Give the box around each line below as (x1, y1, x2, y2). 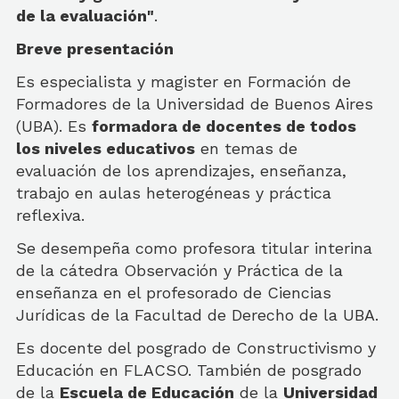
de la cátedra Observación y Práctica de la (16, 261, 343, 280)
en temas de (195, 139, 297, 158)
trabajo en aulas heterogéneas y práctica (16, 183, 331, 202)
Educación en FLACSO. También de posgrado (16, 361, 362, 379)
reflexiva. (16, 206, 85, 224)
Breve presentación (16, 39, 174, 58)
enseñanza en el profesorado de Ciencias (16, 283, 331, 302)
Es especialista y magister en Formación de (16, 72, 351, 91)
